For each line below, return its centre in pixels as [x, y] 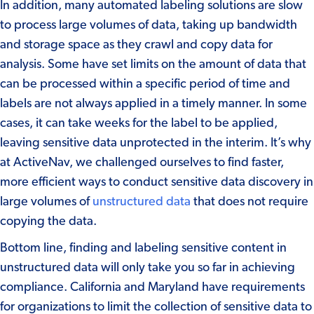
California [96, 287]
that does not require [250, 202]
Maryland [173, 287]
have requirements [252, 287]
